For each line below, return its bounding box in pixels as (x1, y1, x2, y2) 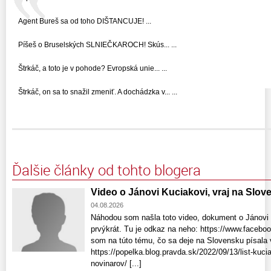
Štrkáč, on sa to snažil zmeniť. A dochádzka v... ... (18, 87, 177, 96)
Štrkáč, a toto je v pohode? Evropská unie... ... (18, 64, 167, 73)
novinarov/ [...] (91, 258, 142, 268)
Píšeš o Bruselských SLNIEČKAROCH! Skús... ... (18, 40, 177, 49)
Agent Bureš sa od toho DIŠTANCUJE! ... (18, 16, 151, 25)
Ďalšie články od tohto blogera (12, 160, 201, 180)
